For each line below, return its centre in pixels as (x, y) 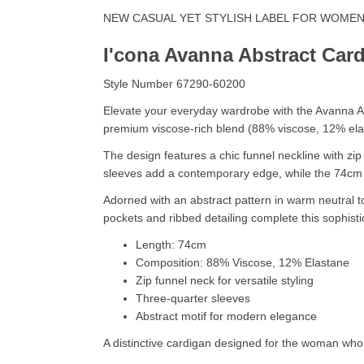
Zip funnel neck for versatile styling (225, 280)
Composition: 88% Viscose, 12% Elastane (243, 262)
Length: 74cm (171, 244)
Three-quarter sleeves (193, 298)
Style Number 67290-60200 (174, 83)
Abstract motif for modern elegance (226, 316)
